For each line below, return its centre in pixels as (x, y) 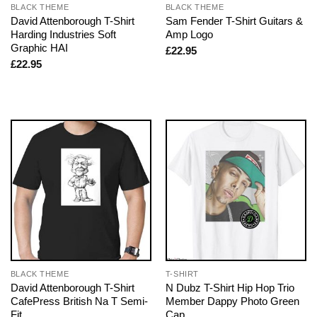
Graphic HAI (39, 47)
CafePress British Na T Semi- (79, 301)
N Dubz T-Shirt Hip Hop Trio (230, 287)
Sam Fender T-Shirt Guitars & (234, 21)
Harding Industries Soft (63, 34)
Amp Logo (189, 34)
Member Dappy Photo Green (232, 301)
